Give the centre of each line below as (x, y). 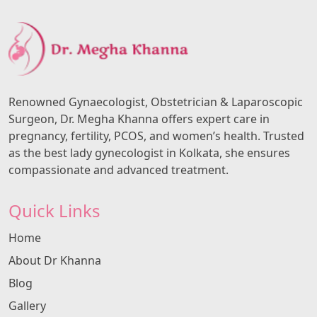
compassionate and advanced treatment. (119, 170)
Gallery (27, 306)
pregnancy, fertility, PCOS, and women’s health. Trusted (156, 136)
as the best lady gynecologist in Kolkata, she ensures (149, 153)
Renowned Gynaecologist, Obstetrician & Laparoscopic (156, 102)
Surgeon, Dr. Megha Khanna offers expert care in (139, 119)
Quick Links (54, 211)
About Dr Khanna (55, 261)
